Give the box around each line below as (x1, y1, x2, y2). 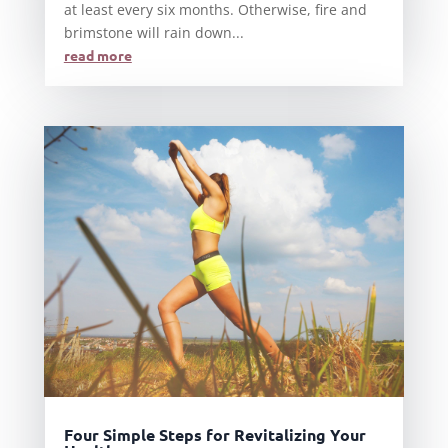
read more (63, 46, 132, 65)
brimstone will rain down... (63, 23, 244, 43)
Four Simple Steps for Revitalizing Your (63, 423, 366, 445)
